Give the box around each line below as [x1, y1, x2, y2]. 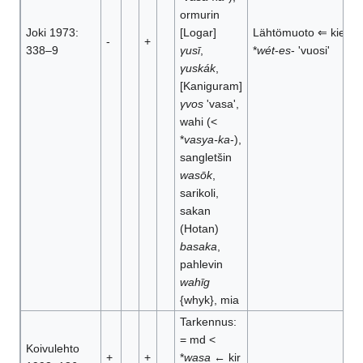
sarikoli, [179, 186, 219, 200]
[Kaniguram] [179, 79, 242, 93]
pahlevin [179, 258, 223, 271]
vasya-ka [183, 133, 230, 147]
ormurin [179, 8, 220, 22]
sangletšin [179, 151, 232, 164]
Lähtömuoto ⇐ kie [252, 26, 345, 40]
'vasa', [203, 97, 239, 111]
